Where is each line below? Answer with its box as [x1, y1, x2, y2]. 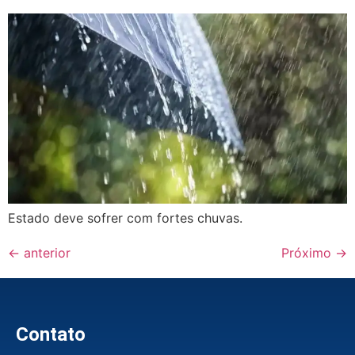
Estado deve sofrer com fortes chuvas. [8, 210, 242, 227]
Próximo [281, 245, 335, 261]
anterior [20, 245, 71, 261]
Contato [16, 323, 86, 346]
